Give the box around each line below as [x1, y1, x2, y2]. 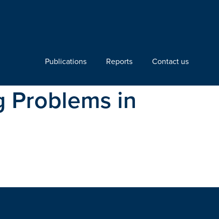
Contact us [152, 56, 189, 66]
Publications [45, 56, 87, 66]
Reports [106, 56, 132, 66]
